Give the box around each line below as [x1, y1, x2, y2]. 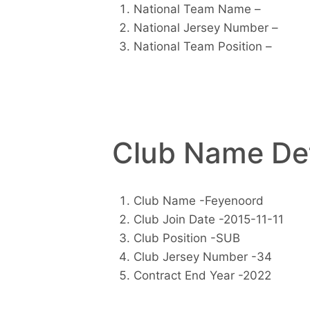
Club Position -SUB [133, 231, 240, 246]
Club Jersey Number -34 [133, 250, 272, 264]
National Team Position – [133, 39, 272, 53]
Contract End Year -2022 [133, 268, 271, 283]
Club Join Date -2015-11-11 [133, 212, 284, 227]
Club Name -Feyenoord [133, 194, 264, 208]
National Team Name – [133, 1, 261, 16]
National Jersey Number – [133, 20, 278, 35]
